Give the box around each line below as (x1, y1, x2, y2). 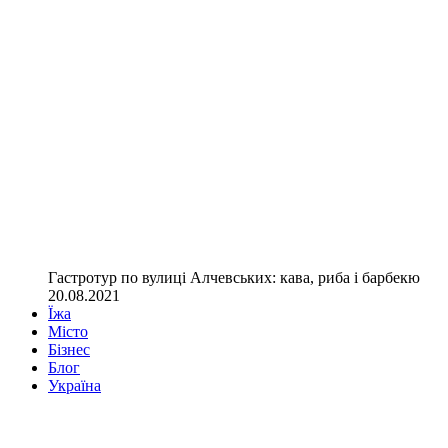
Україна (48, 377, 101, 394)
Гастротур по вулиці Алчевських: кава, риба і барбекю (48, 269, 420, 286)
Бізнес (48, 341, 90, 358)
